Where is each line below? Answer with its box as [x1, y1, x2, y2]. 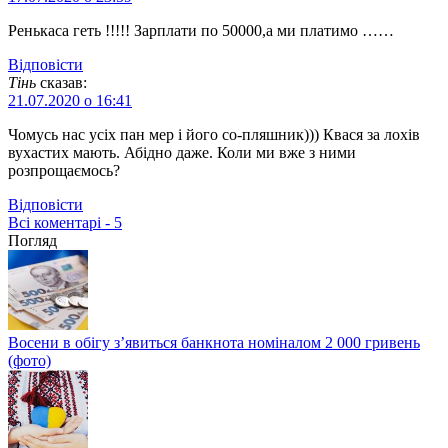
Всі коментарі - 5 [8, 213, 122, 231]
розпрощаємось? [8, 161, 120, 179]
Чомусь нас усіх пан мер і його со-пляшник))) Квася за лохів [8, 125, 420, 143]
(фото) [8, 351, 51, 369]
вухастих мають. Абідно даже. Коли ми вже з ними [8, 143, 356, 161]
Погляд [8, 231, 57, 249]
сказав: [40, 73, 87, 91]
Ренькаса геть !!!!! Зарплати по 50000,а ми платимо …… [8, 21, 394, 39]
